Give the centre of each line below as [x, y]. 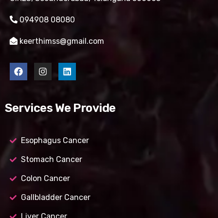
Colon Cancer [45, 179]
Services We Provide [60, 108]
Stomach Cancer [51, 160]
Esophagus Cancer [55, 141]
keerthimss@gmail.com [61, 41]
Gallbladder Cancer [55, 198]
